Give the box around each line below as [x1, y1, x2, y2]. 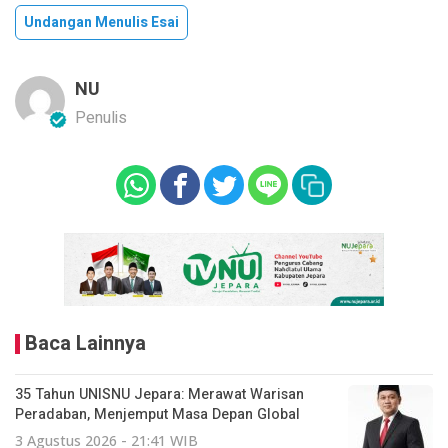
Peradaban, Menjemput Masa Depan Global [15, 403, 300, 425]
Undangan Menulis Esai [24, 11, 179, 33]
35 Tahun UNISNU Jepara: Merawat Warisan [15, 383, 304, 405]
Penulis [75, 105, 127, 130]
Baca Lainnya [25, 328, 146, 358]
